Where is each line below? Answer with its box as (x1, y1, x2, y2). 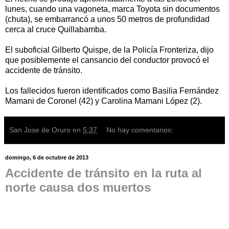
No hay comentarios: (106, 126, 174, 134)
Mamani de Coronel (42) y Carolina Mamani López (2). (5, 97, 202, 106)
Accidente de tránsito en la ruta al (5, 166, 202, 180)
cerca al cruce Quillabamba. (5, 25, 106, 34)
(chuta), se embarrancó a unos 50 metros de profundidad (5, 15, 210, 24)
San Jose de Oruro (9, 126, 71, 134)
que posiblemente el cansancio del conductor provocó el (5, 56, 209, 65)
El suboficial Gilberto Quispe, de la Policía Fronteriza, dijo (5, 45, 214, 55)
